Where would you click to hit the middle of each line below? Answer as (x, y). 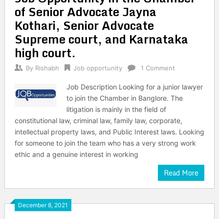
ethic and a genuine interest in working (76, 154)
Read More (181, 173)
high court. (45, 53)
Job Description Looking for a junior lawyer (135, 87)
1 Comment (158, 68)
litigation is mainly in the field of (117, 109)
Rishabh (47, 68)
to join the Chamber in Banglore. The (125, 98)
